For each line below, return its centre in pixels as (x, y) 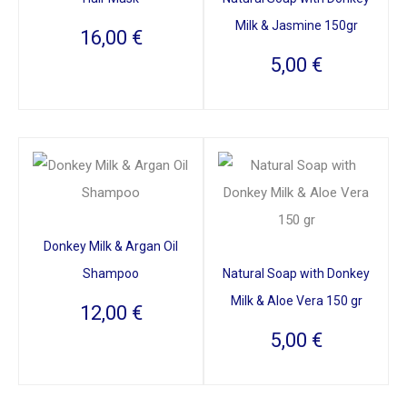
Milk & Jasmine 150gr (296, 25)
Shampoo (111, 273)
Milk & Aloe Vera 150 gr (296, 300)
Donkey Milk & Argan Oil (111, 246)
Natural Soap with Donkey (296, 273)
